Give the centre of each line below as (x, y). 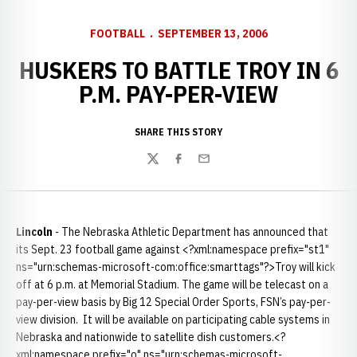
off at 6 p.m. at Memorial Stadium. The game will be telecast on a (172, 284)
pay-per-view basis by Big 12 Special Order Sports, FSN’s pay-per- (173, 302)
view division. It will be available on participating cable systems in (173, 320)
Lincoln (34, 232)
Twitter (165, 167)
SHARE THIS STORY (178, 132)
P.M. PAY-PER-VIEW (178, 94)
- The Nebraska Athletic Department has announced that (190, 232)
